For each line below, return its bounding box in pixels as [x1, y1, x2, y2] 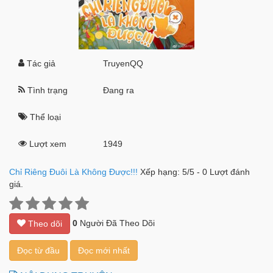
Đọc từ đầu [17, 246, 60, 255]
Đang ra [103, 85, 135, 95]
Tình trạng [25, 85, 68, 95]
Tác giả [24, 58, 55, 68]
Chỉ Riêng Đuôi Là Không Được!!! [9, 167, 138, 177]
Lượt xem [27, 139, 66, 149]
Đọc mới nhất [78, 246, 130, 255]
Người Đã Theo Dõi [77, 218, 155, 228]
